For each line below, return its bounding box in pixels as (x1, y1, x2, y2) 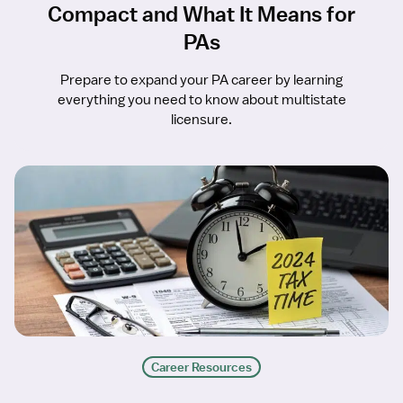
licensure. (171, 111, 232, 130)
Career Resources (151, 359, 252, 376)
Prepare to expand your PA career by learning (60, 71, 343, 90)
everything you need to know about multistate (57, 91, 346, 110)
